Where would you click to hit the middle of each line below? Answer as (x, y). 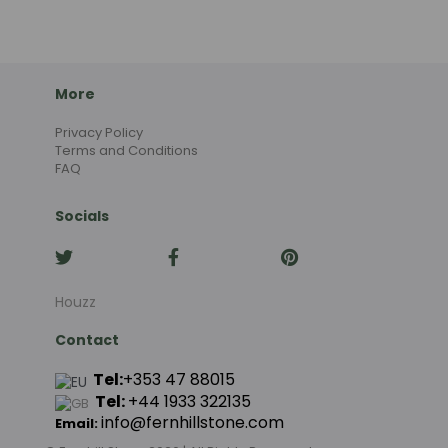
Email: (78, 423)
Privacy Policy (99, 133)
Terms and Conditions (126, 151)
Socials (82, 216)
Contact (87, 340)
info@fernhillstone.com (192, 422)
